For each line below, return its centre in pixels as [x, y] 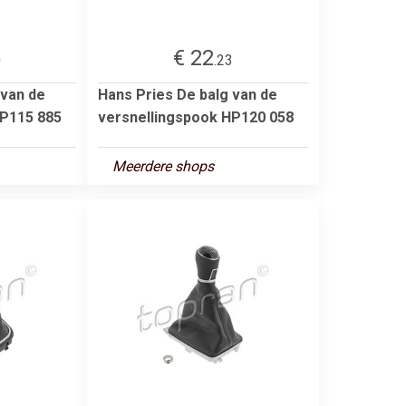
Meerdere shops [163, 166]
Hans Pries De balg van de [188, 94]
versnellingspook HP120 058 [196, 117]
